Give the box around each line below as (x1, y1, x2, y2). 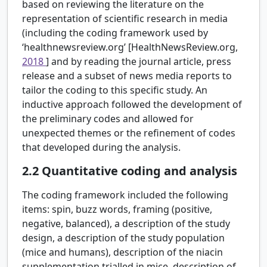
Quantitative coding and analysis (42, 163, 237, 179)
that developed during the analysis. (22, 141, 181, 154)
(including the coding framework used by (22, 26, 208, 40)
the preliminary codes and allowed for (22, 112, 194, 126)
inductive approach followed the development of (22, 98, 242, 111)
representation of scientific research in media (22, 12, 228, 26)
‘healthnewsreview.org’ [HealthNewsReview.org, (22, 41, 238, 54)
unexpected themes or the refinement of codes (22, 126, 235, 140)
